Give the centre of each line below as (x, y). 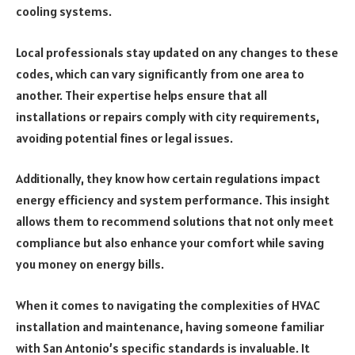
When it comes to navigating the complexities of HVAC (168, 305)
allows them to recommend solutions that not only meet (175, 221)
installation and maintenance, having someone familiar (170, 326)
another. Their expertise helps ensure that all (141, 95)
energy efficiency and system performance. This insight (173, 200)
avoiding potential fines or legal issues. (124, 137)
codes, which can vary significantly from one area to (160, 73)
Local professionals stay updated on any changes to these (177, 52)
